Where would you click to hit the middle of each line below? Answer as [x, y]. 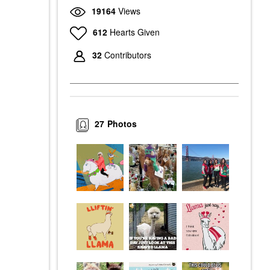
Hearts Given [134, 32]
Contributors [128, 55]
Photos [122, 124]
